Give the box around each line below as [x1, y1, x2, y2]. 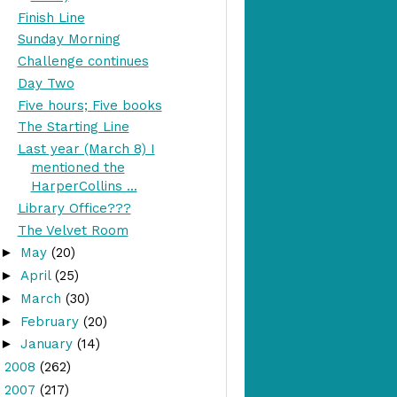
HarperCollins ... [30, 178, 137, 194]
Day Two [17, 74, 74, 91]
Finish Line [17, 9, 85, 26]
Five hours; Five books [17, 97, 162, 113]
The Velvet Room [17, 222, 128, 238]
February [20, 313, 83, 330]
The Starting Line [17, 119, 129, 136]
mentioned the [30, 160, 125, 175]
